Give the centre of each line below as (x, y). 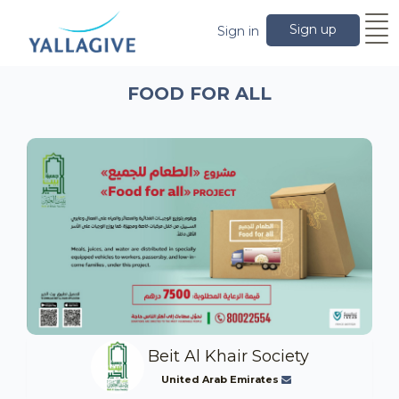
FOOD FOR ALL (199, 94)
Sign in (238, 31)
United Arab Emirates (221, 379)
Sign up (313, 29)
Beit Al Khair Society (228, 356)
